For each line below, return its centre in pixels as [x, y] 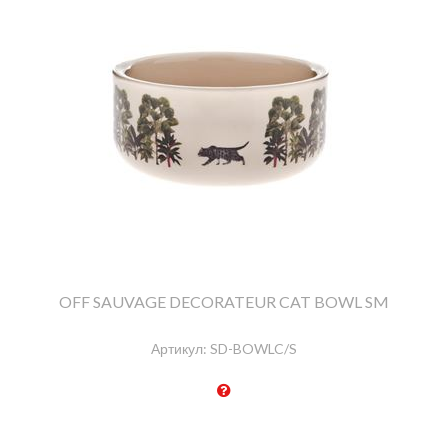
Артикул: [179, 349]
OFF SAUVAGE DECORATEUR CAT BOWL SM [224, 302]
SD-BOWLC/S [253, 349]
